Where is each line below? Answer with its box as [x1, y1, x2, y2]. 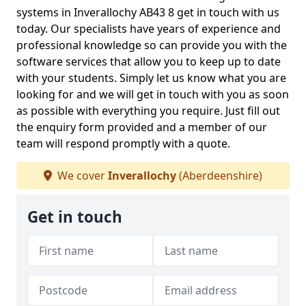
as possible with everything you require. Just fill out [16, 103, 280, 118]
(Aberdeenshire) [176, 168, 262, 183]
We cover [55, 168, 108, 183]
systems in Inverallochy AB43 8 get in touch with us [16, 5, 279, 20]
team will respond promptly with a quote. [16, 136, 230, 151]
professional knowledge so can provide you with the [16, 38, 287, 53]
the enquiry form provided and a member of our [16, 120, 267, 135]
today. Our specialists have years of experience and [16, 21, 281, 36]
